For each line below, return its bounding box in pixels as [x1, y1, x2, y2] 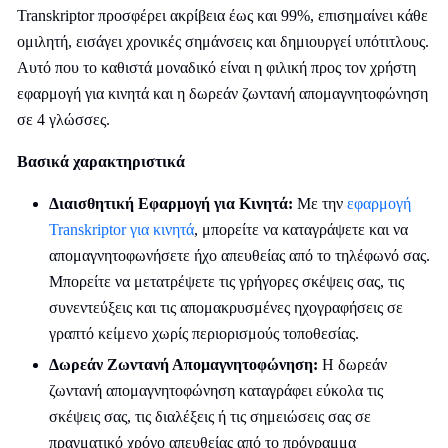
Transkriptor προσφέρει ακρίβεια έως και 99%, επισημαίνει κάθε [17, 7, 428, 24]
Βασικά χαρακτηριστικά [17, 153, 185, 170]
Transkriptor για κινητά [49, 221, 194, 238]
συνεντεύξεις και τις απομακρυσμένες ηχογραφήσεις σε [49, 299, 403, 316]
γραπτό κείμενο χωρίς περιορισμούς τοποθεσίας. [49, 325, 359, 342]
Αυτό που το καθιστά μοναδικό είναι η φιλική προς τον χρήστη [17, 59, 416, 76]
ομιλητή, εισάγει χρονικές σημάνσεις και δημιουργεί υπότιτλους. [17, 33, 429, 50]
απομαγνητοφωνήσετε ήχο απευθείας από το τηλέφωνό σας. [49, 247, 430, 264]
